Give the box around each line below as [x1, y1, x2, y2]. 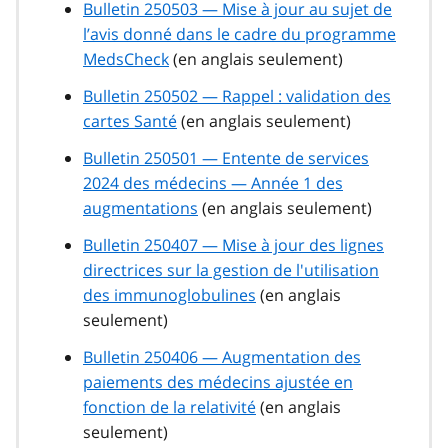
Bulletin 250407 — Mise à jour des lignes [83, 234, 384, 257]
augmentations [83, 197, 198, 220]
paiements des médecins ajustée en [83, 371, 353, 394]
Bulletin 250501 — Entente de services [83, 147, 369, 170]
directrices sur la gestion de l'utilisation [83, 259, 379, 282]
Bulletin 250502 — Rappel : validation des [83, 85, 391, 108]
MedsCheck [83, 48, 169, 71]
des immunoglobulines [83, 284, 256, 307]
